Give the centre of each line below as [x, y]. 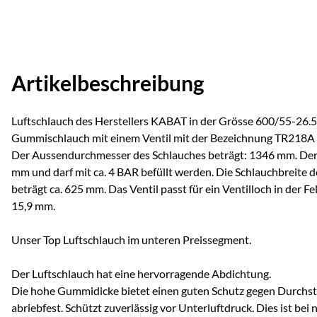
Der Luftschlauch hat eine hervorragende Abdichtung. [141, 273]
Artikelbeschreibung [108, 82]
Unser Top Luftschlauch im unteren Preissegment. [131, 239]
